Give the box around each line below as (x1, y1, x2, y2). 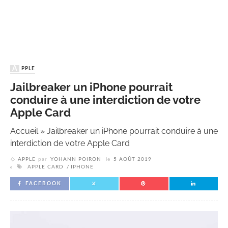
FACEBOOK (25, 181, 62, 187)
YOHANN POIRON (50, 157, 101, 162)
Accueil (10, 126, 38, 136)
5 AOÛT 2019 (113, 157, 152, 162)
